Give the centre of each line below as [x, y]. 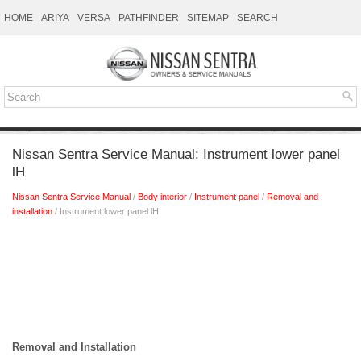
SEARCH [257, 18]
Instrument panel [227, 197]
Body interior [162, 197]
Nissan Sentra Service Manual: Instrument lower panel [176, 155]
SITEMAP [208, 18]
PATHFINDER [149, 18]
